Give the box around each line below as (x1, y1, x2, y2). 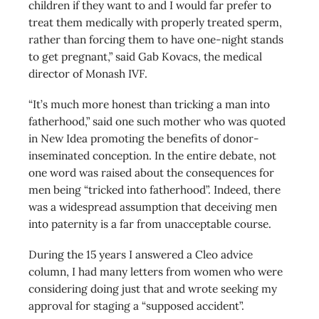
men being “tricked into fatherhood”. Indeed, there (28, 182, 281, 197)
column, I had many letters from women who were (28, 263, 283, 278)
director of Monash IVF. (28, 66, 147, 80)
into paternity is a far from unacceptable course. (28, 216, 271, 231)
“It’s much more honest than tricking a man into (28, 96, 270, 111)
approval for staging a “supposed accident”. (28, 298, 244, 313)
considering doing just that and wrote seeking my (28, 281, 277, 296)
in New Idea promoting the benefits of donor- (28, 130, 259, 145)
